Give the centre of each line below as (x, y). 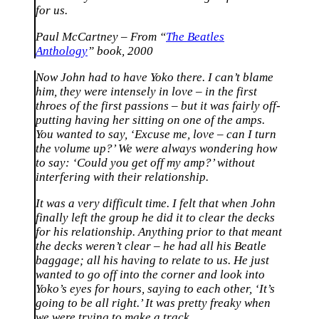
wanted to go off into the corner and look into (150, 274)
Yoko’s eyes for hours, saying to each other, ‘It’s (155, 288)
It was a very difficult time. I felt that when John (156, 203)
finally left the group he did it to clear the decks (155, 217)
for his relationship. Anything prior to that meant (159, 231)
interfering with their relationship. (122, 177)
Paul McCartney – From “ (101, 37)
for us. (52, 11)
